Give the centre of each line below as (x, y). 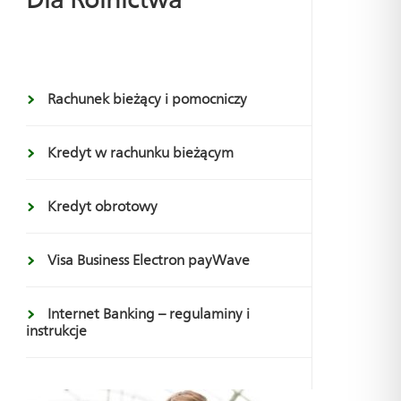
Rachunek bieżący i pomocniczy (147, 99)
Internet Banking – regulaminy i (149, 314)
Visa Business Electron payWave (149, 260)
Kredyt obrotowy (102, 206)
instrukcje (56, 331)
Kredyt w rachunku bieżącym (141, 153)
